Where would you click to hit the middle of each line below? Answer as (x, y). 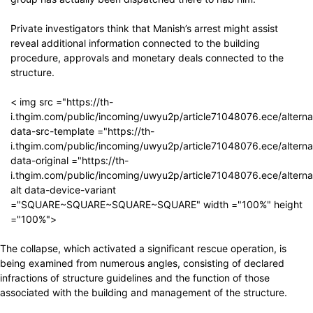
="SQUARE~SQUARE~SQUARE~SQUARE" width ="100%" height (156, 205)
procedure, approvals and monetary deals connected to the (147, 58)
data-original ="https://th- (70, 161)
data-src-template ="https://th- (82, 131)
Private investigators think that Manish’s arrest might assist (144, 29)
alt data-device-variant (63, 190)
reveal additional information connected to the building (135, 43)
